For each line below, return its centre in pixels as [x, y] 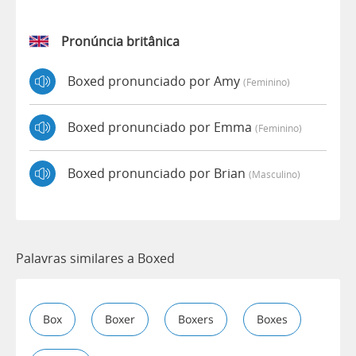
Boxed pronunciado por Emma [161, 128]
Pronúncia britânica [120, 41]
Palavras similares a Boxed [95, 258]
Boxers [196, 319]
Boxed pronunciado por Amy [155, 81]
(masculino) [275, 174]
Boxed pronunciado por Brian [158, 174]
